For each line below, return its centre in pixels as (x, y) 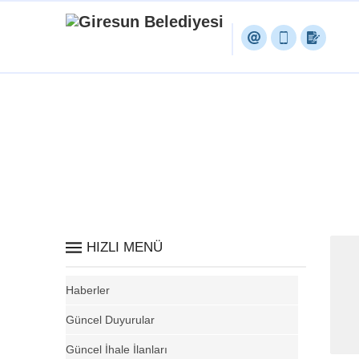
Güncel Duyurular (110, 320)
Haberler (88, 290)
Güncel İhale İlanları (117, 349)
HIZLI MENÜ (125, 247)
